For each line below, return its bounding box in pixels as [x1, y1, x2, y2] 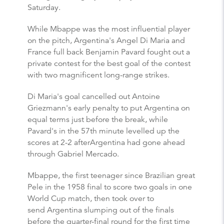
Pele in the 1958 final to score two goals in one [27, 181, 192, 192]
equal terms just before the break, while [27, 114, 168, 124]
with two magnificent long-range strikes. [27, 69, 169, 80]
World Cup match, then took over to [27, 193, 154, 203]
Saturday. [27, 2, 60, 12]
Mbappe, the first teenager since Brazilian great [27, 170, 195, 180]
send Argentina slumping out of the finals [27, 204, 174, 215]
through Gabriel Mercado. [27, 148, 119, 159]
